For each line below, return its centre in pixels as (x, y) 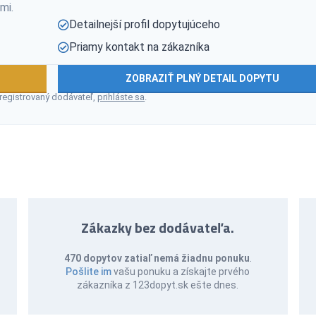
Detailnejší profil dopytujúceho (145, 24)
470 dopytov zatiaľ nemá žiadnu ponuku (157, 258)
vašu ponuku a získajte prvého (181, 271)
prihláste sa (121, 97)
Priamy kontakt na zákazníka (140, 47)
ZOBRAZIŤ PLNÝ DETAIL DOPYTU (202, 78)
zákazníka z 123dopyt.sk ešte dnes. (158, 285)
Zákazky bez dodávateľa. (158, 227)
